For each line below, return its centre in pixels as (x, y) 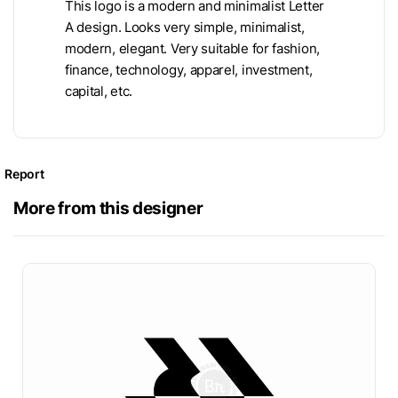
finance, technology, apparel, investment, (189, 70)
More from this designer (108, 207)
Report (24, 173)
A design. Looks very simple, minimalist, (185, 27)
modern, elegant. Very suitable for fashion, (192, 48)
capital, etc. (99, 91)
